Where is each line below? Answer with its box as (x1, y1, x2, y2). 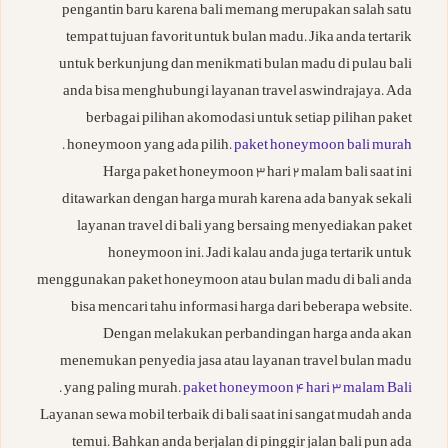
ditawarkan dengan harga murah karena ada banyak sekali (62, 189, 412, 213)
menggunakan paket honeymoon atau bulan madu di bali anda (37, 270, 412, 294)
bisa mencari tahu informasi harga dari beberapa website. (71, 297, 412, 321)
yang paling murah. (64, 378, 183, 402)
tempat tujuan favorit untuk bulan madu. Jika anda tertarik (66, 27, 412, 51)
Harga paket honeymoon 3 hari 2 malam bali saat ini (103, 162, 412, 186)
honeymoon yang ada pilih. (67, 135, 234, 159)
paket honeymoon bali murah (234, 135, 412, 159)
